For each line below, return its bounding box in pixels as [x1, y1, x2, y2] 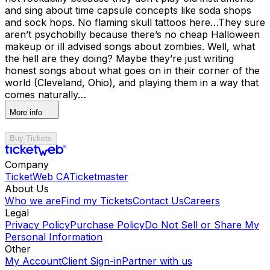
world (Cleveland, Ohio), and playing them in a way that [5, 76, 259, 89]
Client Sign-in [61, 254, 122, 267]
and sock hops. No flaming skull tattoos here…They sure [5, 16, 265, 28]
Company [5, 158, 49, 171]
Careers [184, 194, 220, 207]
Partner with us [122, 254, 192, 267]
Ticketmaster [69, 170, 128, 183]
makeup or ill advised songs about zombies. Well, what [5, 40, 255, 52]
